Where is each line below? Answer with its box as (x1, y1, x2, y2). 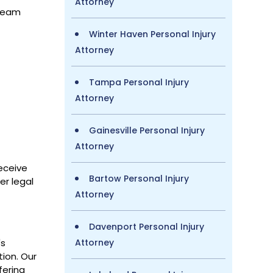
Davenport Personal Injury (88, 220, 204, 233)
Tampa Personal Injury (88, 76, 189, 88)
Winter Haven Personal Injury (88, 27, 216, 40)
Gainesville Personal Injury (88, 124, 205, 136)
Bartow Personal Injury (88, 172, 189, 185)
